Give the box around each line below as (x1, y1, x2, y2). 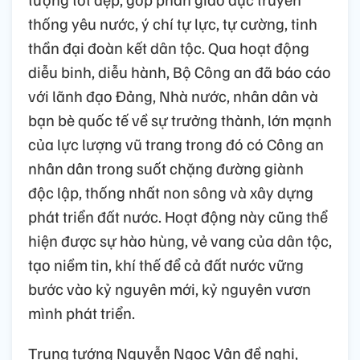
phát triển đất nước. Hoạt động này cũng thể (28, 206, 328, 227)
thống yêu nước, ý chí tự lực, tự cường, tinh (28, 13, 317, 35)
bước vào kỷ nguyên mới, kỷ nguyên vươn (28, 278, 311, 300)
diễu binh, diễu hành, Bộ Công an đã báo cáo (28, 61, 331, 83)
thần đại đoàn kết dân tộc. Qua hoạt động (28, 37, 309, 59)
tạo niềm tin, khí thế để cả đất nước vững (28, 254, 304, 276)
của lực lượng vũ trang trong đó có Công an (28, 133, 324, 155)
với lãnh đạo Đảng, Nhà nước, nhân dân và (28, 85, 318, 107)
